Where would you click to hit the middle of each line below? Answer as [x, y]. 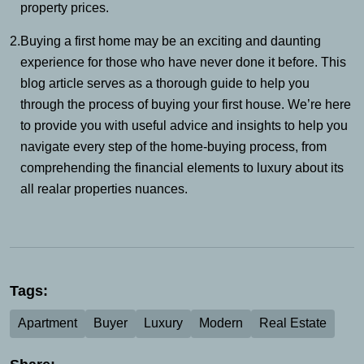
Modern [221, 323]
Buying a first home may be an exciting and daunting [171, 41]
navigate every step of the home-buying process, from [173, 146]
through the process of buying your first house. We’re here [186, 104]
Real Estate [293, 323]
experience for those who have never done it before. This [183, 62]
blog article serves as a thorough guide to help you [165, 83]
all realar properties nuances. [104, 188]
